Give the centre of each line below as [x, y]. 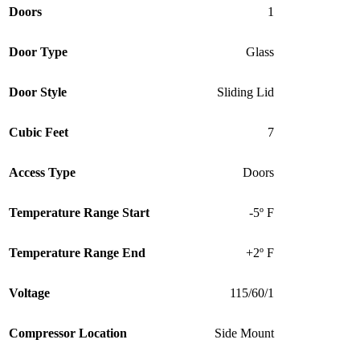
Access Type [42, 172]
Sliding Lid [245, 92]
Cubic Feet [39, 132]
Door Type [38, 51]
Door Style [38, 92]
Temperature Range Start [79, 212]
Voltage [29, 292]
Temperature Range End [77, 252]
